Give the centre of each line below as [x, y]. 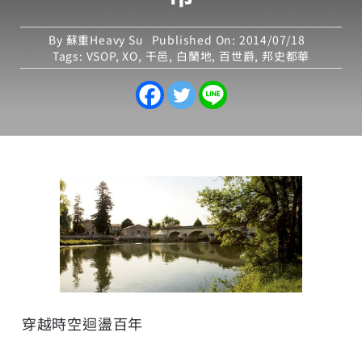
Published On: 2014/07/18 [228, 40]
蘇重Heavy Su [105, 40]
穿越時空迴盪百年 [82, 323]
